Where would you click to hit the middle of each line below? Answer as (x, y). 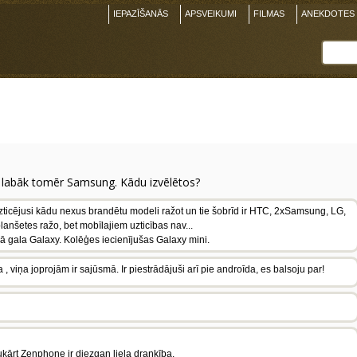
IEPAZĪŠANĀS (141, 14)
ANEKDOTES (328, 14)
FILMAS (269, 14)
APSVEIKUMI (211, 14)
